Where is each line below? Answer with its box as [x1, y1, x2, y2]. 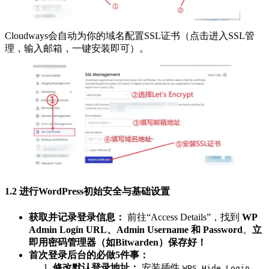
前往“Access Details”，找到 [125, 211, 242, 222]
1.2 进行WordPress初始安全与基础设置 [5, 186, 170, 197]
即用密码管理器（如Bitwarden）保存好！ [29, 237, 207, 247]
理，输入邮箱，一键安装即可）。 [5, 43, 149, 54]
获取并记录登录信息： [29, 211, 125, 222]
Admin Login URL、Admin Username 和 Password [29, 224, 243, 235]
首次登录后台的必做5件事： [29, 249, 149, 260]
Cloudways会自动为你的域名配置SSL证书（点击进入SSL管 [5, 31, 255, 41]
